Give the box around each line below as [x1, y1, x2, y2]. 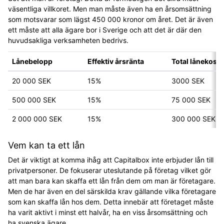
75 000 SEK [171, 95, 210, 104]
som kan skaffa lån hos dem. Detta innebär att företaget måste [8, 197, 213, 206]
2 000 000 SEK [12, 114, 62, 123]
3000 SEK [171, 76, 204, 85]
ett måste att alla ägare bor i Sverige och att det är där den [8, 25, 201, 34]
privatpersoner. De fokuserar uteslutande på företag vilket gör [8, 166, 211, 174]
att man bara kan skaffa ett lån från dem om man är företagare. [8, 176, 215, 185]
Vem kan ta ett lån [8, 140, 85, 150]
